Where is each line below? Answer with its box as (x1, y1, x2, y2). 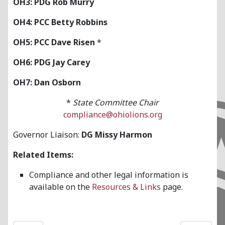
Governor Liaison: (13, 129, 81, 141)
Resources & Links (92, 181, 161, 193)
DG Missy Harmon (81, 129, 152, 141)
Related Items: (13, 149, 73, 161)
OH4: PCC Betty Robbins (13, 17, 107, 28)
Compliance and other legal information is (29, 169, 188, 181)
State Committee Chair (73, 97, 159, 108)
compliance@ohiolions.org (63, 109, 162, 121)
